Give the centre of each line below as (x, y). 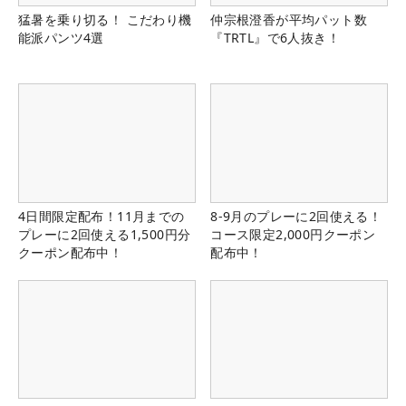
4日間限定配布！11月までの (101, 216)
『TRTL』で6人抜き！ (275, 38)
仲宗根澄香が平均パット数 (289, 20)
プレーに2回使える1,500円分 (105, 234)
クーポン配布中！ (71, 252)
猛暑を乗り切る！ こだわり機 (105, 20)
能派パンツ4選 (61, 38)
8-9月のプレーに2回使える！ (296, 216)
